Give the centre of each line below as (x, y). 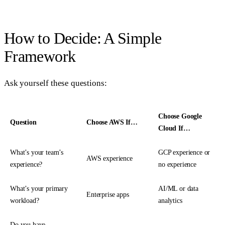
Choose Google (180, 117)
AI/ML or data (178, 189)
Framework (40, 56)
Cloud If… (174, 129)
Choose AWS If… (112, 123)
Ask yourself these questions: (55, 83)
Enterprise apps (108, 195)
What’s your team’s (37, 153)
